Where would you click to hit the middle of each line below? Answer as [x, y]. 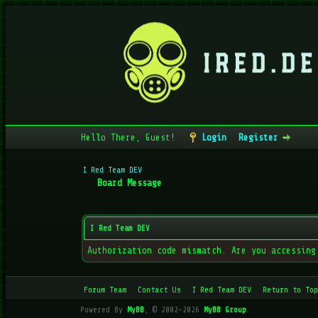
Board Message [130, 183]
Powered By [103, 310]
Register [258, 137]
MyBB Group [225, 310]
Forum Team [105, 290]
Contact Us [159, 290]
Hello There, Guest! [130, 137]
